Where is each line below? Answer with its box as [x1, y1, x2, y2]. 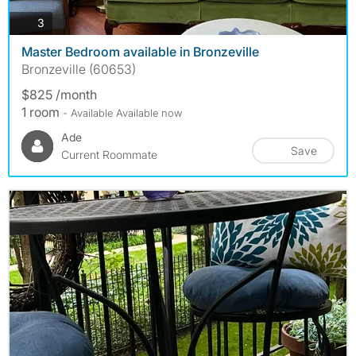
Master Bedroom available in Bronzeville [21, 43, 259, 60]
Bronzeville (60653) [21, 60, 136, 77]
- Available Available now [63, 106, 182, 119]
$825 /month [21, 86, 97, 103]
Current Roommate [61, 147, 157, 161]
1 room [21, 103, 63, 120]
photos [44, 15, 79, 29]
